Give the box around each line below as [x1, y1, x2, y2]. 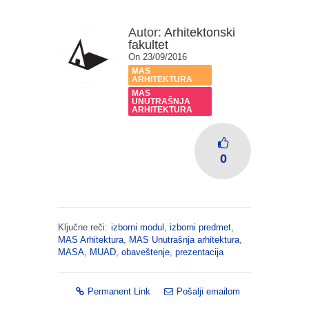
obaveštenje [121, 247, 170, 257]
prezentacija [175, 247, 223, 257]
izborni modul [111, 222, 164, 232]
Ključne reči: [58, 222, 108, 232]
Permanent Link [88, 286, 150, 297]
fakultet [128, 38, 168, 52]
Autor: [128, 26, 161, 39]
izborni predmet [170, 222, 231, 232]
